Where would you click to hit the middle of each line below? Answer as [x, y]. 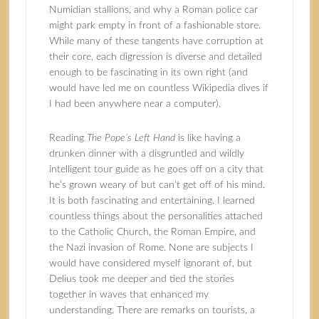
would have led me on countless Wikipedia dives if [158, 88]
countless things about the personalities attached [156, 216]
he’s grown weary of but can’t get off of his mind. [157, 185]
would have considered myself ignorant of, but [150, 263]
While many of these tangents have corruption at [156, 41]
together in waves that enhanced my [129, 295]
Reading [68, 138]
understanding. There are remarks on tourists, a [152, 310]
